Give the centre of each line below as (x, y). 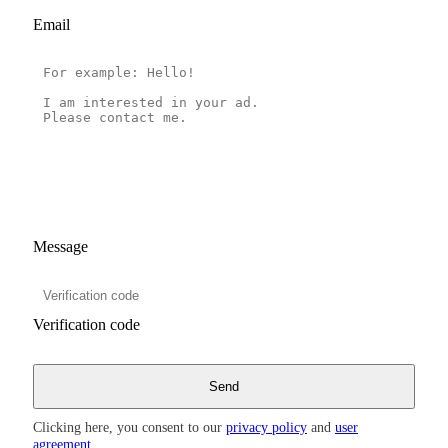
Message (60, 246)
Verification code (86, 324)
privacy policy (266, 426)
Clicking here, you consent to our (129, 426)
